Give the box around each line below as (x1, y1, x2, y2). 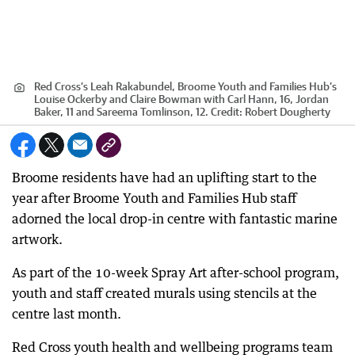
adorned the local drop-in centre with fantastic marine (12, 211, 338, 227)
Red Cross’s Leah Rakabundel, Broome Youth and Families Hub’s (34, 80, 337, 93)
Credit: (208, 105, 245, 118)
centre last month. (12, 306, 121, 322)
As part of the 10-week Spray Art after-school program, (12, 265, 339, 281)
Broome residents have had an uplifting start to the (12, 170, 317, 185)
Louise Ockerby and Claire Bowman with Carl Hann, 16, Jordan (34, 93, 329, 105)
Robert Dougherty (245, 105, 330, 118)
